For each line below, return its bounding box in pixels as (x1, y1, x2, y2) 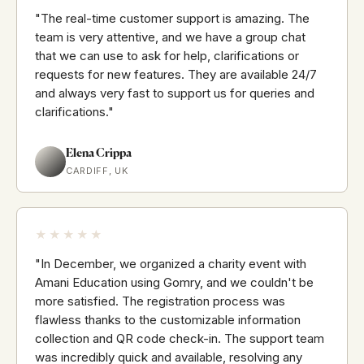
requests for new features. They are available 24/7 (35, 67, 317, 83)
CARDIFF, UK (66, 165, 128, 177)
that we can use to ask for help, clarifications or (35, 48, 299, 64)
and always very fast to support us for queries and (35, 85, 314, 102)
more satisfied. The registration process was (35, 293, 285, 310)
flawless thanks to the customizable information (35, 312, 301, 328)
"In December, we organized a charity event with (35, 256, 306, 272)
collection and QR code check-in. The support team (35, 331, 324, 347)
